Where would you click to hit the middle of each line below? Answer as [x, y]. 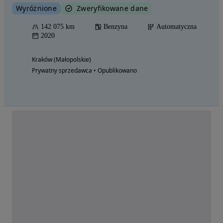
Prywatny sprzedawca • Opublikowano [84, 71]
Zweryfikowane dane [112, 8]
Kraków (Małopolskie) [61, 60]
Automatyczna [176, 27]
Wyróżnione [36, 8]
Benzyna [115, 27]
